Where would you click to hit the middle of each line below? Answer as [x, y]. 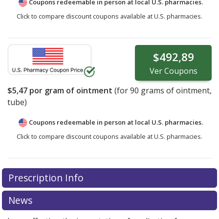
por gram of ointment [70, 91]
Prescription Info [47, 178]
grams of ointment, [175, 91]
